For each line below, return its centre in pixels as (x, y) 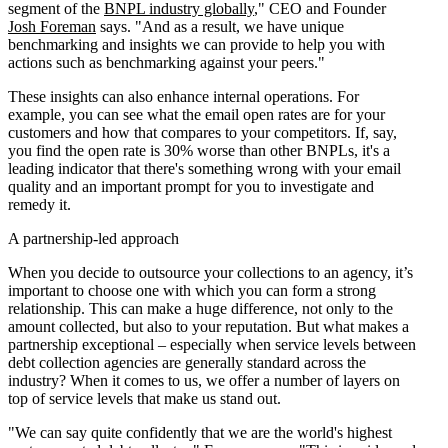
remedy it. (39, 205)
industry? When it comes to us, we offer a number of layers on (204, 381)
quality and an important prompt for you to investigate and (191, 187)
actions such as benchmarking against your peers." (166, 63)
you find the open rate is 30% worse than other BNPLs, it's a (199, 151)
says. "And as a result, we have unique (220, 27)
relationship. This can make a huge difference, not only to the (200, 309)
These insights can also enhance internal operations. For (183, 97)
